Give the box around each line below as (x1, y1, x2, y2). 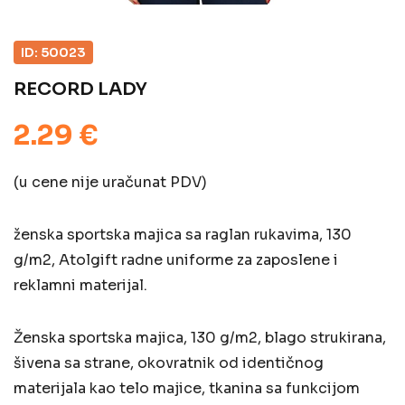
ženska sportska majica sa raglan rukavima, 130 (14, 224, 352, 244)
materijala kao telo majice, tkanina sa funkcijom (14, 378, 360, 398)
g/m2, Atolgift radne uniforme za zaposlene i (14, 250, 338, 269)
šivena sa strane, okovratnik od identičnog (14, 353, 324, 372)
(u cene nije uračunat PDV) (14, 172, 207, 192)
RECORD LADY (14, 77, 147, 100)
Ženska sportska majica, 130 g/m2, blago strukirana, (14, 327, 386, 347)
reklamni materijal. (14, 275, 147, 295)
